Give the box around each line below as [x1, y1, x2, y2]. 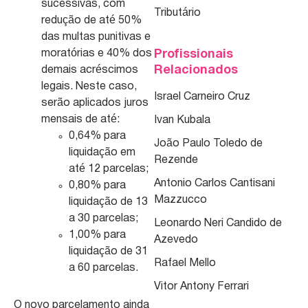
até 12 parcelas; [69, 164, 148, 174]
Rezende [154, 155, 198, 166]
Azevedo [154, 235, 198, 245]
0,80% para [69, 180, 126, 190]
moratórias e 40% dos [41, 48, 152, 58]
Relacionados [154, 65, 238, 77]
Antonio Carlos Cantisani [154, 179, 275, 189]
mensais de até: [41, 114, 120, 124]
